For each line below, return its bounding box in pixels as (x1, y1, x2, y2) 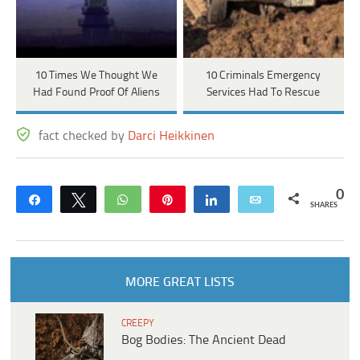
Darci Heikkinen (128, 129, 215, 143)
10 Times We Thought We (35, 69, 157, 82)
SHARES (309, 201, 337, 209)
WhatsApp (139, 193, 193, 205)
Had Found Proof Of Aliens (32, 86, 160, 99)
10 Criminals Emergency (206, 69, 321, 82)
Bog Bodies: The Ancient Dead (121, 333, 286, 347)
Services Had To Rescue (207, 86, 321, 99)
